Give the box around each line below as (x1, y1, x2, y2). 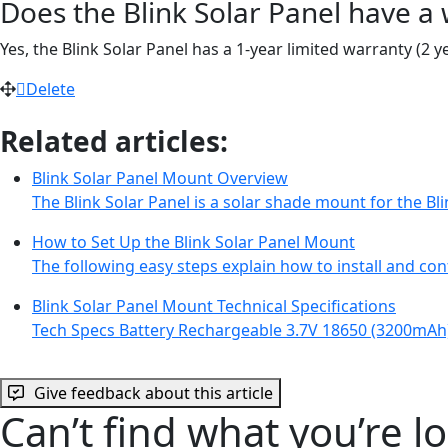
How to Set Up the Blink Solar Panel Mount (32, 230, 355, 253)
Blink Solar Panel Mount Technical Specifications (32, 294, 396, 317)
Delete (26, 77, 75, 100)
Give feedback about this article (34, 381, 273, 404)
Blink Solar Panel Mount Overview (32, 166, 288, 189)
